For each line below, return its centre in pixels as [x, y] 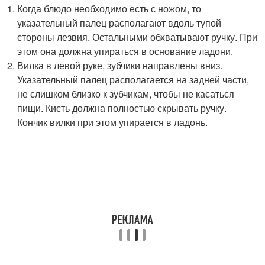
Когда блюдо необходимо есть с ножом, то [109, 8]
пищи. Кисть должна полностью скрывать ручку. [122, 108]
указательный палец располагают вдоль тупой [119, 22]
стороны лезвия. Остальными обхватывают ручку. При [138, 37]
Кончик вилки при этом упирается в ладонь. [113, 122]
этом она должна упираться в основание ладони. [125, 51]
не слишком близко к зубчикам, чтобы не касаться [126, 93]
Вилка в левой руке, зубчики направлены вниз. [120, 65]
